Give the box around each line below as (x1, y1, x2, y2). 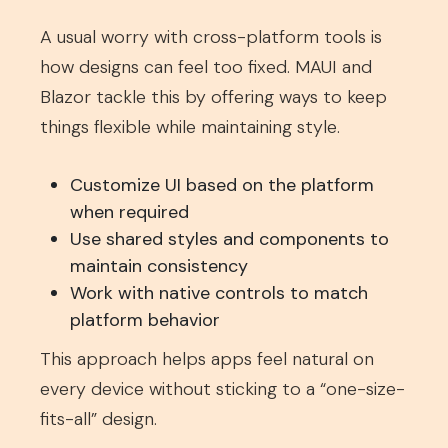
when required (70, 200, 189, 224)
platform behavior (70, 308, 220, 332)
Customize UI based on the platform (70, 173, 374, 197)
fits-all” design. (40, 407, 157, 431)
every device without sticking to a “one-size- (40, 377, 405, 401)
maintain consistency (70, 254, 248, 278)
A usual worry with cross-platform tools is (40, 25, 382, 49)
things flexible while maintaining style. (40, 115, 340, 139)
